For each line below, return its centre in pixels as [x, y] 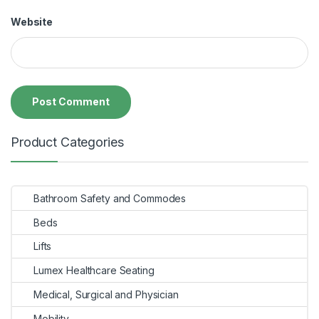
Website [32, 21]
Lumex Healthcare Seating [94, 271]
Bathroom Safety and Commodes [110, 198]
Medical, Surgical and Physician [106, 294]
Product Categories [67, 142]
